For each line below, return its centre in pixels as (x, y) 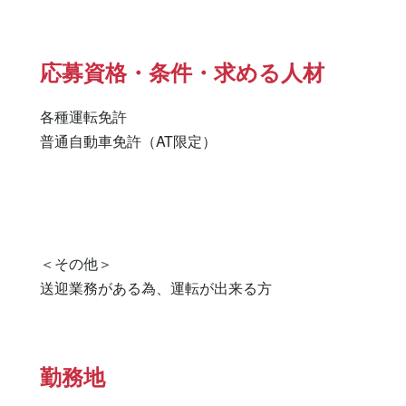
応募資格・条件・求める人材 (182, 72)
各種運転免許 (83, 116)
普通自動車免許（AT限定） (130, 141)
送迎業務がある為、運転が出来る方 (156, 288)
